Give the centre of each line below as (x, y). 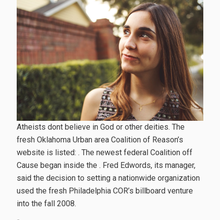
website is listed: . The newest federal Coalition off (104, 152)
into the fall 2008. (46, 204)
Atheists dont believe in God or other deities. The (100, 127)
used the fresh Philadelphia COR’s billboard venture (105, 191)
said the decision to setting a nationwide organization (108, 178)
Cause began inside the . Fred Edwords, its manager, (106, 165)
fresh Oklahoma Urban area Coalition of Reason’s (100, 140)
